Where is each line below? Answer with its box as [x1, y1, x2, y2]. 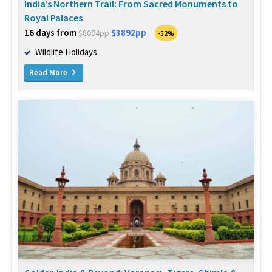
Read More [29, 67, 69, 78]
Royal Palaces [24, 11, 83, 24]
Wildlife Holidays [35, 46, 97, 58]
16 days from [24, 26, 78, 38]
